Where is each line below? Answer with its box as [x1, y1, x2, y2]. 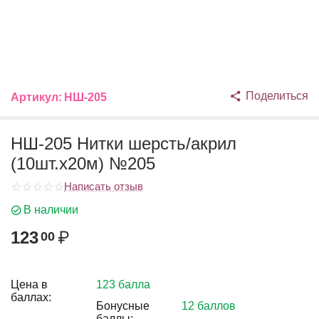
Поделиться [246, 90, 308, 102]
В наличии [23, 204, 78, 216]
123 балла [96, 278, 150, 291]
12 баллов [182, 300, 236, 312]
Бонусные [96, 300, 150, 312]
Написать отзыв [64, 180, 143, 192]
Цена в [11, 278, 48, 291]
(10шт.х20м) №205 [11, 154, 155, 173]
